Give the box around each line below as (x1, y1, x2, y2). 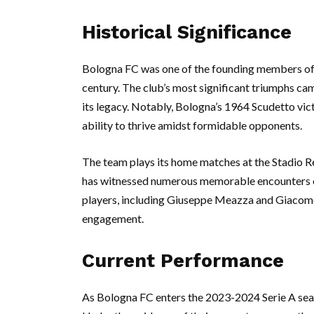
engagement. (82, 212, 144, 225)
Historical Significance (82, 21, 292, 43)
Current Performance (82, 250, 284, 272)
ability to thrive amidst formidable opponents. (82, 118, 302, 132)
